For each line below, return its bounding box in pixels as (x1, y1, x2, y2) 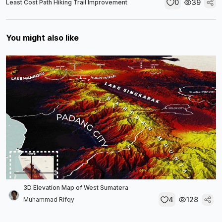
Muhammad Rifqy (23, 195, 74, 203)
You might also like (6, 33, 79, 43)
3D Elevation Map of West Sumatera (23, 184, 128, 191)
